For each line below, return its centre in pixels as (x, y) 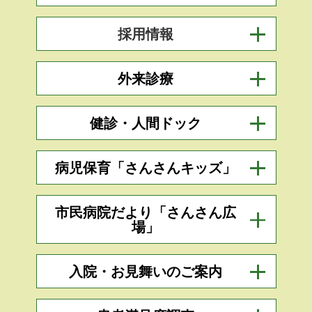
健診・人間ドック (146, 124)
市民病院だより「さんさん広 (146, 213)
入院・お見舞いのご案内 (146, 272)
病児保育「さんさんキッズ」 (146, 168)
